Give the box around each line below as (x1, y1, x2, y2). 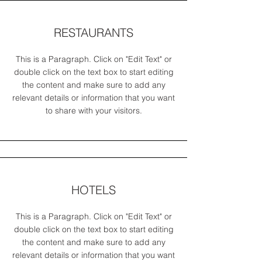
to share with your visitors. (45, 105, 142, 116)
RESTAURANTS (54, 25, 133, 40)
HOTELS (71, 182, 116, 197)
